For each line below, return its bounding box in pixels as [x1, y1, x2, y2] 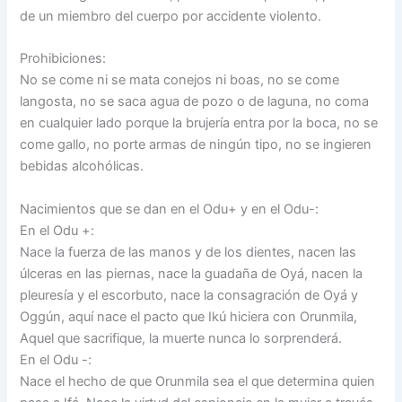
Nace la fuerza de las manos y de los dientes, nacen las [20, 243, 357, 260]
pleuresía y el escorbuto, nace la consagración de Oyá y [20, 286, 359, 303]
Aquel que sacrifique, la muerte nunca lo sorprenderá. [20, 329, 343, 346]
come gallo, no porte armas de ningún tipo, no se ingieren [20, 136, 372, 153]
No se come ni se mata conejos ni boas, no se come [20, 72, 340, 89]
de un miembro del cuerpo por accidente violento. [20, 8, 322, 25]
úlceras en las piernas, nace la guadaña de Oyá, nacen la [20, 265, 363, 282]
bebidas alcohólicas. [20, 158, 144, 175]
